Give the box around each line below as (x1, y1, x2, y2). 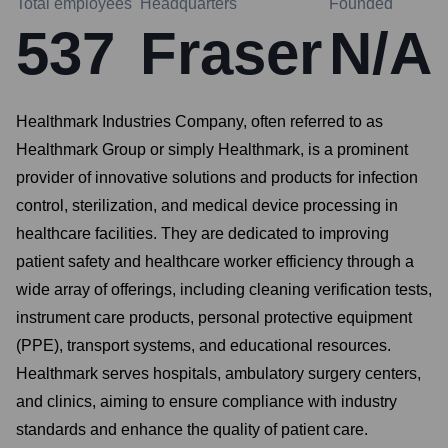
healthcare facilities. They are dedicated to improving (16, 225, 389, 242)
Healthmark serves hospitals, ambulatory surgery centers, (16, 365, 421, 382)
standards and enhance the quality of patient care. (16, 421, 368, 438)
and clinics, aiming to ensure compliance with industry (16, 393, 397, 410)
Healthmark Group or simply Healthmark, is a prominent (16, 141, 408, 158)
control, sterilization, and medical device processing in (16, 197, 398, 214)
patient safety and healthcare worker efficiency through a (16, 253, 414, 270)
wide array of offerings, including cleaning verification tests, (16, 281, 432, 298)
